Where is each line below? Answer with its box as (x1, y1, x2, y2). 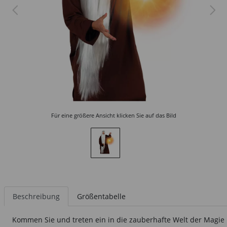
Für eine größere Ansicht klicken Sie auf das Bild (51, 111, 176, 119)
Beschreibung (13, 192, 60, 201)
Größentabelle (77, 192, 126, 201)
